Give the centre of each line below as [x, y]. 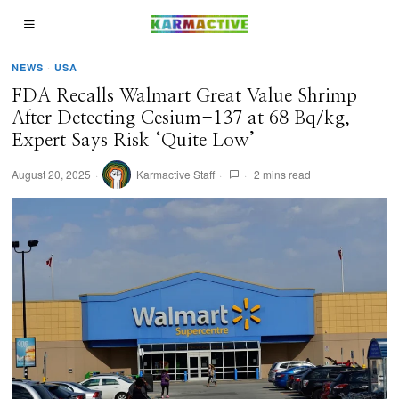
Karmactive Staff [176, 174]
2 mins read [281, 174]
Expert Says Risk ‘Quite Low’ [134, 140]
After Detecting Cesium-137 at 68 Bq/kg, [181, 118]
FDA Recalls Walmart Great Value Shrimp [185, 96]
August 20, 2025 [52, 174]
